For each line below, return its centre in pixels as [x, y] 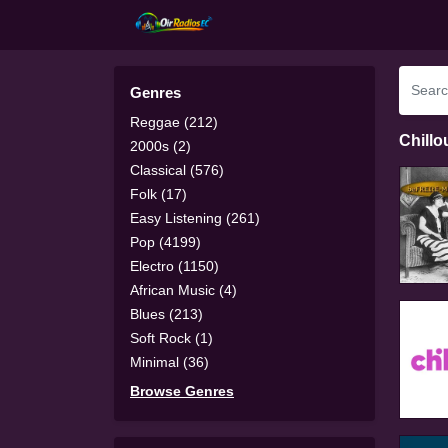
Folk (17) [158, 193]
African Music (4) [183, 289]
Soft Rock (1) [171, 337]
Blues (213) [166, 313]
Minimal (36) [169, 361]
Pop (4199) [165, 241]
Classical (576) [177, 169]
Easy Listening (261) [195, 217]
